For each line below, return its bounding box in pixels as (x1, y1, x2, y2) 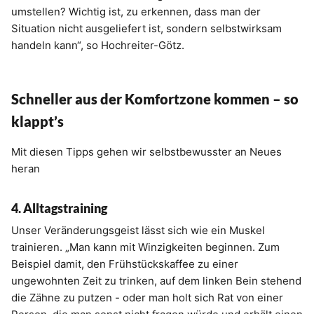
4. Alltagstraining (11, 200, 109, 217)
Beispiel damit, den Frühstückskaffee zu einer (11, 257, 238, 271)
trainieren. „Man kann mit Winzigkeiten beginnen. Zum (11, 240, 280, 254)
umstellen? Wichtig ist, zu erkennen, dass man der (11, 5, 261, 19)
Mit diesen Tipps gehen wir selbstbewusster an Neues (11, 145, 282, 159)
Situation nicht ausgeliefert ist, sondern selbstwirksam (11, 22, 282, 36)
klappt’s (11, 113, 64, 130)
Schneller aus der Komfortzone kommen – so (11, 90, 299, 108)
